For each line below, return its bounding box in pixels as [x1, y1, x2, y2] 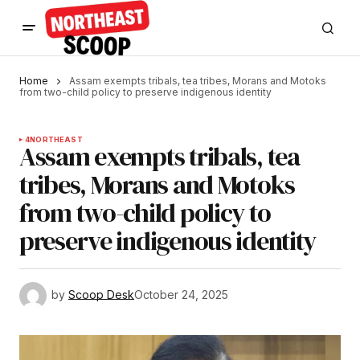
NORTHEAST [30, 135, 83, 145]
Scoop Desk [68, 288, 134, 302]
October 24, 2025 [134, 288, 228, 302]
